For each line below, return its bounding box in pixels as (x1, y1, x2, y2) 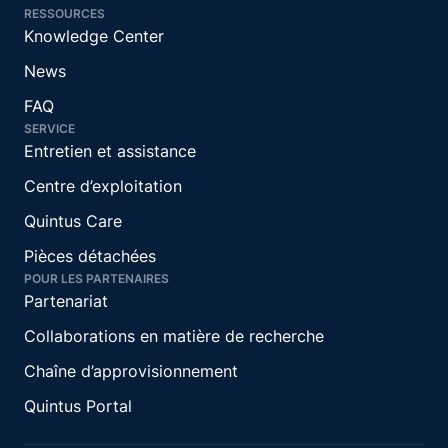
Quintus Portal (24, 396, 132, 417)
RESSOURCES (24, 6, 105, 22)
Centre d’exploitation (24, 176, 182, 197)
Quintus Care (24, 211, 122, 232)
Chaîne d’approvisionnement (24, 361, 238, 382)
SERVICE (24, 121, 75, 137)
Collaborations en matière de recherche (24, 326, 324, 347)
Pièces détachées (24, 246, 156, 267)
